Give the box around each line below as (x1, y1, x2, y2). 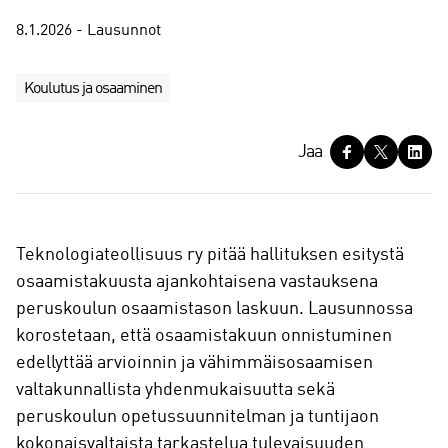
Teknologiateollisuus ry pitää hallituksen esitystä (16, 245, 404, 264)
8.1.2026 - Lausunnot (16, 23, 161, 39)
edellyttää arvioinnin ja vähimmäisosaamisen (16, 353, 373, 372)
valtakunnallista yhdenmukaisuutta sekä (16, 380, 335, 399)
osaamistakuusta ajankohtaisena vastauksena (16, 272, 378, 291)
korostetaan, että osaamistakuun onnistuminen (16, 326, 392, 345)
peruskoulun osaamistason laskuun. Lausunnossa (16, 299, 413, 318)
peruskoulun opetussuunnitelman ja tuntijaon (16, 407, 379, 426)
